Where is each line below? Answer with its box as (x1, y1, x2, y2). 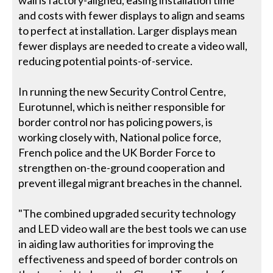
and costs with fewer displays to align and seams (18, 9, 246, 22)
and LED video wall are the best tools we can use (18, 222, 247, 235)
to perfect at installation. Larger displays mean (18, 24, 238, 37)
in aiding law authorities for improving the (18, 237, 214, 250)
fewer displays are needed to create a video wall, (18, 39, 248, 52)
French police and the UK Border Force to (18, 146, 216, 159)
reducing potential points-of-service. (18, 54, 193, 68)
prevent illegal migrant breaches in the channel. (18, 176, 243, 190)
